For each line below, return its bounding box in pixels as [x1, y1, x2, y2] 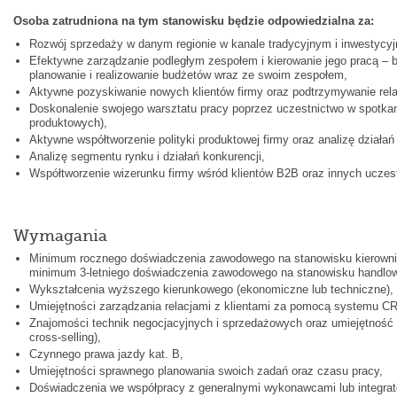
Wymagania [12, 226, 107, 245]
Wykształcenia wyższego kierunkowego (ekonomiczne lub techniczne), [28, 282, 393, 296]
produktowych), [28, 115, 107, 129]
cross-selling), [28, 330, 101, 344]
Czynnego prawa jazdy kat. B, [28, 346, 183, 361]
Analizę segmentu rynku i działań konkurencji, [28, 149, 265, 163]
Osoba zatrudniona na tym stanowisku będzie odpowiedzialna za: [12, 13, 374, 27]
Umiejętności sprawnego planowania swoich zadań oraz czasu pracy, [28, 363, 383, 378]
